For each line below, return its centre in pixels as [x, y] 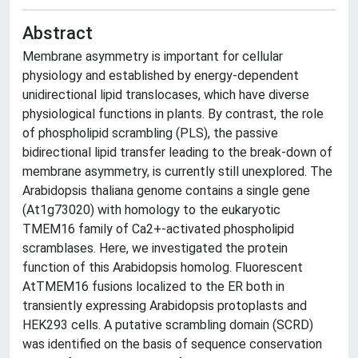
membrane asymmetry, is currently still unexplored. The [177, 171]
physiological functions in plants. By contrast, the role [173, 114]
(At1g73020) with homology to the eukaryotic [151, 210]
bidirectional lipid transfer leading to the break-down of [177, 152]
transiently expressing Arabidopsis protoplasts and [165, 306]
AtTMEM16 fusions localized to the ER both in [153, 286]
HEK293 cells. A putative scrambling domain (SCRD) [168, 325]
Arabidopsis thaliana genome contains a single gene [166, 191]
